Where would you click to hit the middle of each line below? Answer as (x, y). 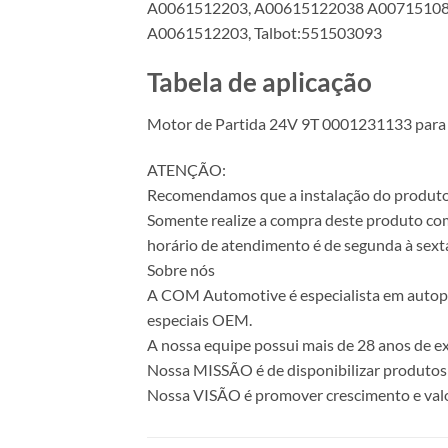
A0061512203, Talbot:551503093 (264, 32)
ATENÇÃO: (186, 170)
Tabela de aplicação (259, 81)
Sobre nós (181, 270)
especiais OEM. (199, 320)
